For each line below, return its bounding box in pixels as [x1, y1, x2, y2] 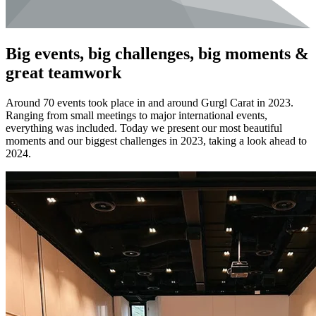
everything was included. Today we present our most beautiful [6, 122, 282, 135]
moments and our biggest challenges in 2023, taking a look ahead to [6, 135, 307, 147]
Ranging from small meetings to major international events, [6, 109, 267, 122]
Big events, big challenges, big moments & [6, 44, 309, 63]
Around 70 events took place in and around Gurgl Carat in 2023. [6, 97, 293, 109]
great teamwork [6, 63, 121, 83]
